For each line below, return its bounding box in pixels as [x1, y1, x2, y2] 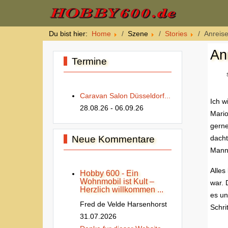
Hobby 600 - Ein [80, 169, 138, 178]
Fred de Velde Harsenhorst [80, 200, 167, 208]
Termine [71, 56, 107, 67]
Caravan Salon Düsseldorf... [80, 92, 170, 100]
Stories [165, 30, 187, 38]
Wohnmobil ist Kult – [80, 177, 154, 186]
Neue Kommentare [71, 134, 155, 145]
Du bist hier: [49, 30, 92, 38]
